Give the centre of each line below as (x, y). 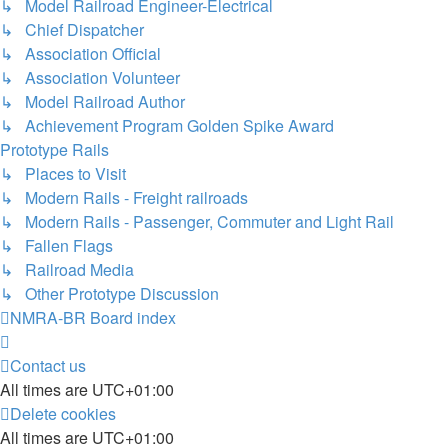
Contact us (48, 365)
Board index (133, 317)
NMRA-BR (48, 317)
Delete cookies (63, 413)
